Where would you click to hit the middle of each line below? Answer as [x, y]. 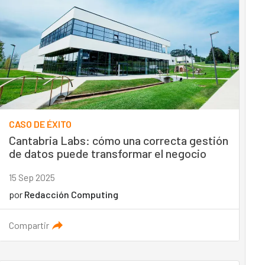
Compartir [29, 225]
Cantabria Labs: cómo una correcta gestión [118, 140]
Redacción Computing [71, 194]
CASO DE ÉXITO [40, 124]
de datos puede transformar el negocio [107, 153]
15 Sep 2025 [32, 177]
